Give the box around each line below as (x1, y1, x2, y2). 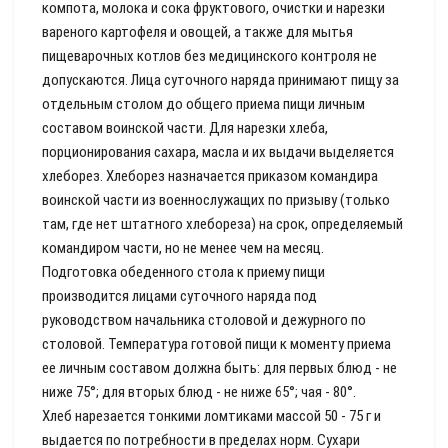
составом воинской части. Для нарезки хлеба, (42, 119, 328, 137)
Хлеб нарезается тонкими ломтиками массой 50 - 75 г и (42, 407, 381, 425)
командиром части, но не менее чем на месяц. (42, 239, 324, 257)
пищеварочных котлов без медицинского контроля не (42, 47, 377, 65)
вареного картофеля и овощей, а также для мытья (42, 23, 353, 41)
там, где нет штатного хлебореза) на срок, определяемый (42, 215, 403, 233)
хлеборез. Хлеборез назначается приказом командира (42, 167, 378, 185)
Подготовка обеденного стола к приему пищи (42, 263, 325, 281)
